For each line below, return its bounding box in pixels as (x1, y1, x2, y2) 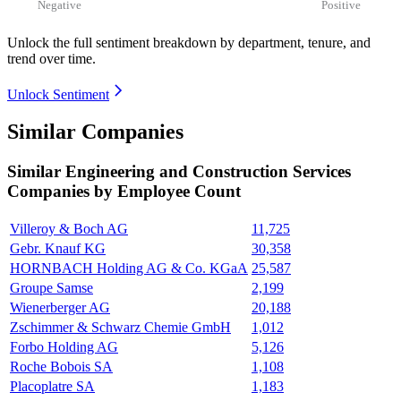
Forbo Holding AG (10, 339, 118, 355)
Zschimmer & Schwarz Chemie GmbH (10, 320, 231, 336)
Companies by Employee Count (7, 182, 241, 201)
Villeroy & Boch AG (10, 221, 128, 237)
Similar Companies (7, 120, 183, 144)
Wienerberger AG (10, 300, 110, 316)
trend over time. (7, 50, 96, 66)
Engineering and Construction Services (65, 162, 351, 182)
